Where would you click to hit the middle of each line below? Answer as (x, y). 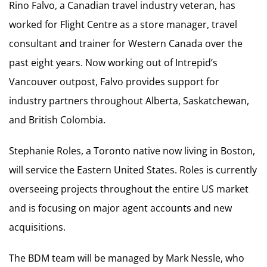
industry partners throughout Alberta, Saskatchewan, (129, 101)
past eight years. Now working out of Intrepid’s (113, 63)
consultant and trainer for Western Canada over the (126, 44)
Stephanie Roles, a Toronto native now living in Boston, (132, 151)
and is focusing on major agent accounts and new (120, 208)
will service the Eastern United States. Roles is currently (133, 170)
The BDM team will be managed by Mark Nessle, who (127, 258)
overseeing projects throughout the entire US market (129, 189)
